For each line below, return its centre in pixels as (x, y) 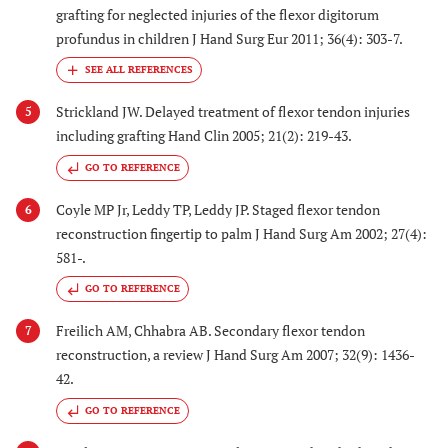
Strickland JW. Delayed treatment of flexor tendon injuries (233, 112)
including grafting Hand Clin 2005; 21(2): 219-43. (204, 136)
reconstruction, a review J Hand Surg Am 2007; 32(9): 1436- (235, 355)
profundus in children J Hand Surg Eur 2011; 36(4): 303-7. (229, 39)
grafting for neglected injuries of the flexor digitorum (217, 15)
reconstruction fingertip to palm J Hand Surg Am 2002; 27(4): (241, 233)
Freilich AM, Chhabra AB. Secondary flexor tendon (210, 331)
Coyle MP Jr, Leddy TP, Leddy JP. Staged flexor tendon (218, 209)
